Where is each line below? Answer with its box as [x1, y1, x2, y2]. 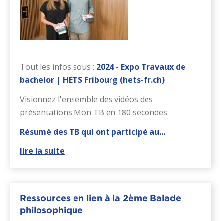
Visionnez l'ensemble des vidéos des [20, 94, 153, 105]
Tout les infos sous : [20, 61, 94, 73]
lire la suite [20, 146, 65, 157]
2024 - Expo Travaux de [96, 61, 185, 73]
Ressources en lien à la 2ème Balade [20, 193, 181, 204]
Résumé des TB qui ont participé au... [20, 126, 165, 138]
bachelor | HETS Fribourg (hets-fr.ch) [20, 74, 165, 86]
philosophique [20, 205, 83, 216]
